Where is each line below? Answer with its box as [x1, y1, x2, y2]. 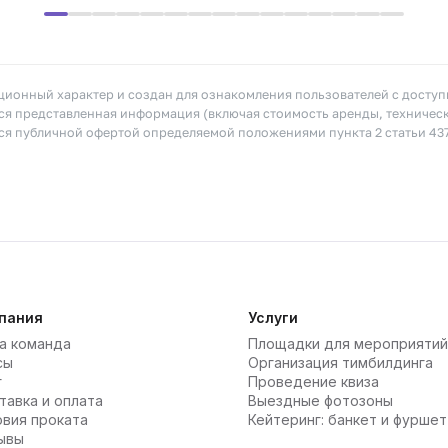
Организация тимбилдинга [247, 354, 433, 372]
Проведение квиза [247, 373, 379, 391]
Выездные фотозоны [247, 392, 393, 410]
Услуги [247, 309, 298, 327]
